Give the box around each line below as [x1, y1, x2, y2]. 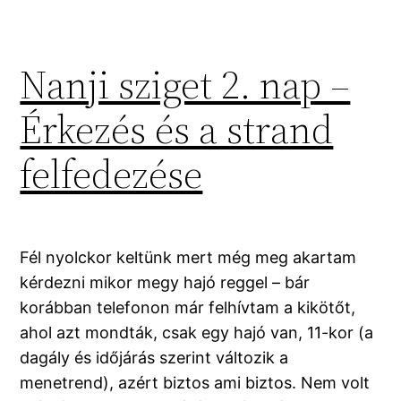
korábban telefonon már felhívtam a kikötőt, [20, 298, 356, 318]
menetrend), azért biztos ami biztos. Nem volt [20, 373, 371, 393]
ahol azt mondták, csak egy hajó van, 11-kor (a [20, 323, 374, 343]
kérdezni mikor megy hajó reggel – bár [20, 273, 311, 293]
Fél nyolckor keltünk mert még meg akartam [20, 248, 357, 268]
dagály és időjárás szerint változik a [20, 348, 289, 368]
